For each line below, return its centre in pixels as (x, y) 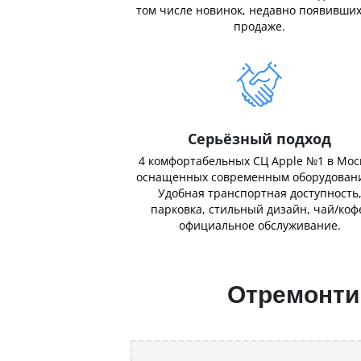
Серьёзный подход (259, 139)
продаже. (259, 26)
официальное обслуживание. (259, 225)
